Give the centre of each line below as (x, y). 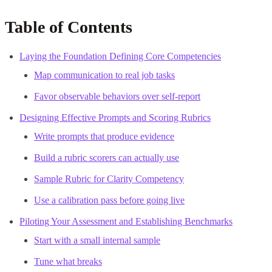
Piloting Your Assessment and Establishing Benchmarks (126, 221)
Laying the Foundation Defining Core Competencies (120, 56)
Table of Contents (69, 27)
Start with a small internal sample (97, 240)
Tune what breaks (68, 261)
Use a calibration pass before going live (109, 200)
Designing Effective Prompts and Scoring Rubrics (115, 117)
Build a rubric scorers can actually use (107, 157)
